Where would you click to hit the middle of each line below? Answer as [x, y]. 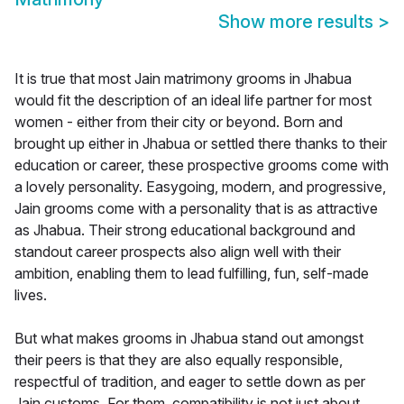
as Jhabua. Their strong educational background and [185, 230]
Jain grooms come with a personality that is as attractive [196, 209]
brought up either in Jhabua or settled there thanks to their [201, 144]
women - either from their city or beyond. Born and [179, 122]
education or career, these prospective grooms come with [202, 165]
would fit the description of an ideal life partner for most [193, 101]
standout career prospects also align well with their [178, 252]
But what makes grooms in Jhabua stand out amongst [189, 339]
